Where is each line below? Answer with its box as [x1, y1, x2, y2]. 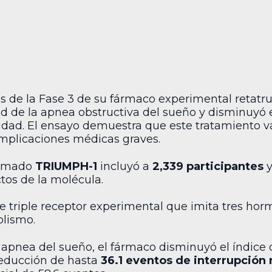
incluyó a [97, 159, 152, 173]
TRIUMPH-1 [35, 159, 97, 173]
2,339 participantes [152, 159, 263, 173]
